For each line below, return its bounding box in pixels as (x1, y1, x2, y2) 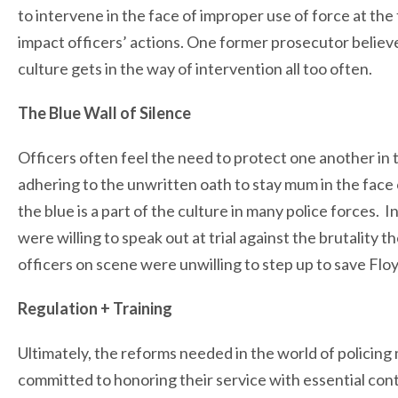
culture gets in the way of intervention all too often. (18, 59, 372, 79)
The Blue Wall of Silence (18, 103, 191, 123)
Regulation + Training (18, 298, 172, 319)
